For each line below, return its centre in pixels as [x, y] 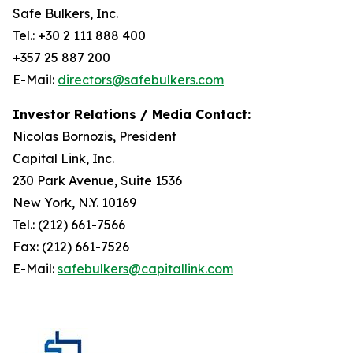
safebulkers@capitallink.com [145, 269]
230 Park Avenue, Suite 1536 [97, 180]
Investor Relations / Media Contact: [132, 114]
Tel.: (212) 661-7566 [69, 225]
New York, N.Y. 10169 [74, 203]
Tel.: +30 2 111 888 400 [79, 35]
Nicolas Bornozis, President [95, 136]
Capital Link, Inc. [63, 158]
